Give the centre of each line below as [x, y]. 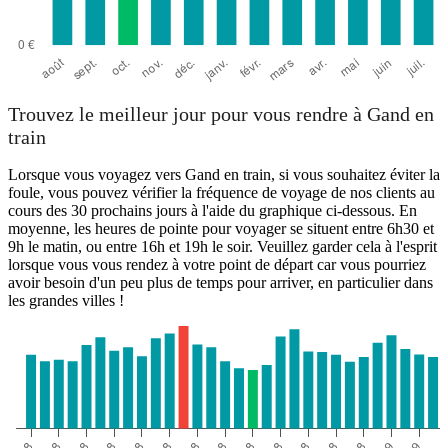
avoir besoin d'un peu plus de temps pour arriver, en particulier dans [220, 283]
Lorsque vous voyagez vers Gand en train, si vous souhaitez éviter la [224, 175]
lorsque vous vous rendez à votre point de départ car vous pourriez [217, 265]
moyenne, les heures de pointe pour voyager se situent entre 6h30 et [221, 229]
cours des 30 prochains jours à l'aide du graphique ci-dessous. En [212, 211]
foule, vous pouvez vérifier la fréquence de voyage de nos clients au [221, 193]
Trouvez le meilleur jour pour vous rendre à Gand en [221, 114]
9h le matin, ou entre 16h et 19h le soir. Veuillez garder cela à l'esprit [222, 247]
